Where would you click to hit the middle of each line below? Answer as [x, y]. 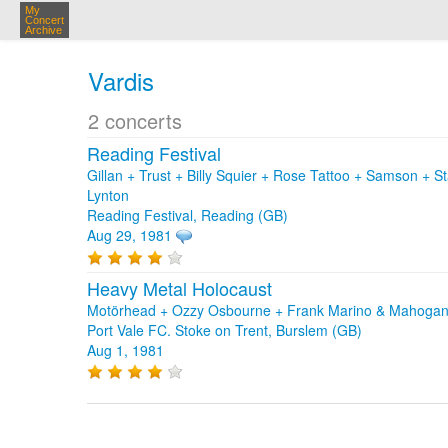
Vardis [121, 80]
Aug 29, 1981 [129, 235]
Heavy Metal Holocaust [179, 287]
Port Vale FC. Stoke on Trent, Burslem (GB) [224, 329]
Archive [43, 30]
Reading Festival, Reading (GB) [187, 215]
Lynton [108, 195]
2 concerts [135, 120]
